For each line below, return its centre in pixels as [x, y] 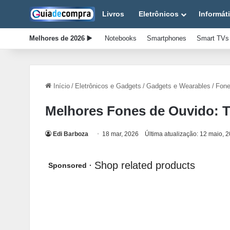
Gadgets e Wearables [178, 86]
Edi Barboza [71, 134]
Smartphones [167, 38]
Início [61, 86]
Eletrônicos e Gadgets [108, 86]
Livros [113, 14]
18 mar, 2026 [120, 134]
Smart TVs [213, 38]
